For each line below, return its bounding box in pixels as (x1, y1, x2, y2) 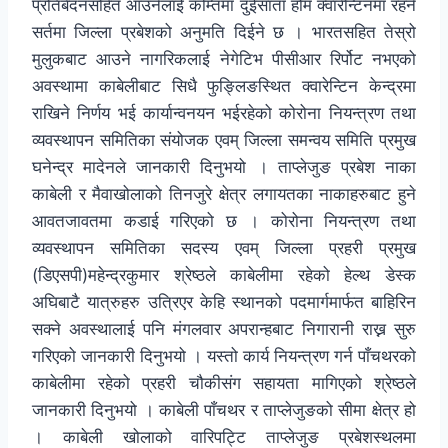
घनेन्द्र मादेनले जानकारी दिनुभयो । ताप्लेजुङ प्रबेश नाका (32, 157, 416, 178)
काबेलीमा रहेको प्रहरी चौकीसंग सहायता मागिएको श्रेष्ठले (32, 373, 416, 394)
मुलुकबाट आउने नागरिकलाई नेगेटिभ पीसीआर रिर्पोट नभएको (32, 49, 416, 70)
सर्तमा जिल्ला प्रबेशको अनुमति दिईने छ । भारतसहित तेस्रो (32, 22, 416, 43)
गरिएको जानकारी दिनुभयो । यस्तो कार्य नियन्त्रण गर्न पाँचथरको (32, 346, 416, 367)
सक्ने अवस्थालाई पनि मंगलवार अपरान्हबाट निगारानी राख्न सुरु (32, 319, 416, 340)
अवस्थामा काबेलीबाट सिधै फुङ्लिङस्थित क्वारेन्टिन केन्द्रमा (32, 76, 416, 97)
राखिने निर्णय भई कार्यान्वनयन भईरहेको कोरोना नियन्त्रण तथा (32, 103, 416, 124)
